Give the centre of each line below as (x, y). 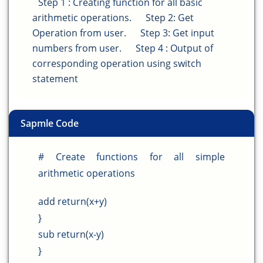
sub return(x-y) (71, 234)
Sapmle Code (50, 123)
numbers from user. (77, 48)
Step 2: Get (170, 18)
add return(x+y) (73, 201)
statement (55, 79)
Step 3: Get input (177, 33)
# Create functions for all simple (131, 157)
